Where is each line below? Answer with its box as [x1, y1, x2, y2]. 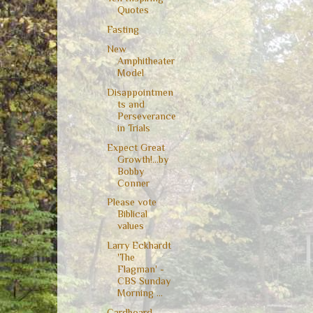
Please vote [106, 196, 156, 208]
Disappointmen [106, 86, 173, 98]
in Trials [117, 122, 150, 133]
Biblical [117, 208, 147, 220]
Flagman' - [117, 263, 164, 275]
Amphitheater [117, 54, 175, 66]
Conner [117, 177, 150, 189]
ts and [117, 98, 145, 110]
